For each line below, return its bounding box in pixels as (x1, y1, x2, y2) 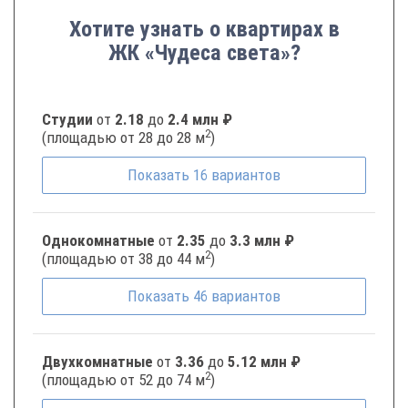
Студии (42, 110, 97, 128)
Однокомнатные (42, 231, 158, 250)
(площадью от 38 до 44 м (42, 250, 205, 268)
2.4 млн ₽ (168, 110, 232, 128)
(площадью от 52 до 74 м (42, 371, 205, 389)
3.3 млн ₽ (229, 231, 294, 250)
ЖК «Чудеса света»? (107, 40, 301, 66)
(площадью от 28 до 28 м (42, 128, 205, 147)
